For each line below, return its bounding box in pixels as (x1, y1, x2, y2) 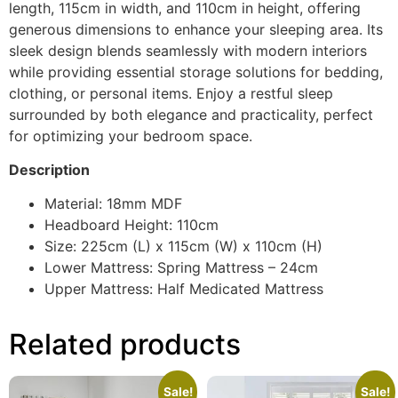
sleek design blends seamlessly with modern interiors (9, 41, 367, 60)
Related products (9, 327, 241, 362)
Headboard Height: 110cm (44, 216, 219, 235)
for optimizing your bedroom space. (9, 126, 252, 145)
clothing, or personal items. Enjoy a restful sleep (9, 84, 333, 102)
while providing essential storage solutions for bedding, (9, 62, 383, 81)
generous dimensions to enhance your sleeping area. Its (9, 20, 383, 38)
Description (9, 161, 90, 179)
